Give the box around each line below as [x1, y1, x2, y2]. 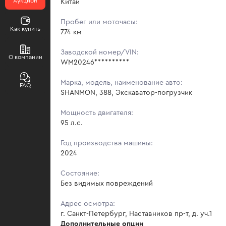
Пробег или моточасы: [61, 18, 138, 26]
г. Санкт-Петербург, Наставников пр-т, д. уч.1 [61, 210, 212, 217]
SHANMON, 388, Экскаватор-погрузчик [61, 89, 192, 96]
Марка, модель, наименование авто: [61, 79, 183, 86]
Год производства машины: [61, 139, 153, 147]
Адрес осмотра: [61, 200, 115, 207]
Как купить [10, 26, 40, 32]
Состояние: [61, 169, 99, 177]
